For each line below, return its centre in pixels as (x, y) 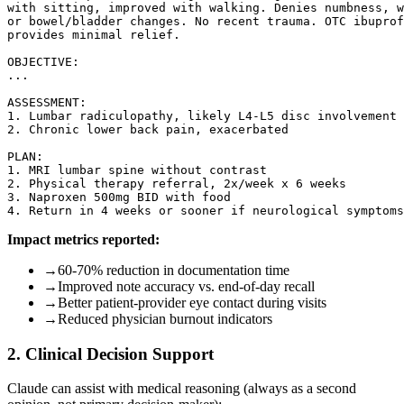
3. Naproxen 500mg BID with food (119, 197)
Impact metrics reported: (83, 239)
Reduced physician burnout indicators (165, 318)
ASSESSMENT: (47, 102)
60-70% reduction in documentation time (174, 270)
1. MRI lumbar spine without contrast (137, 170)
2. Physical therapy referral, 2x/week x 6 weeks (177, 183)
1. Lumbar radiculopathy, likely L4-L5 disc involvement (202, 115)
